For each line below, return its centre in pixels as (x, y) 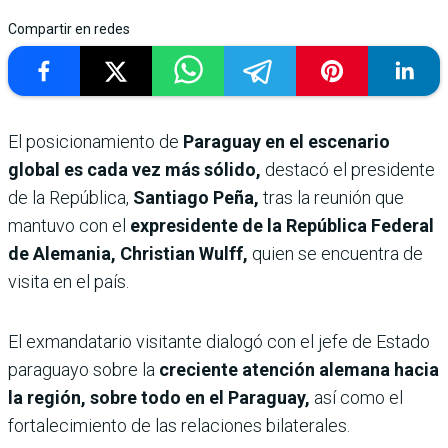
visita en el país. (68, 282)
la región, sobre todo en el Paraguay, (161, 398)
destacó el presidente (348, 170)
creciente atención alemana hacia (297, 370)
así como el (358, 398)
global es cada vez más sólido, (134, 170)
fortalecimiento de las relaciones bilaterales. (179, 426)
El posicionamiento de (95, 142)
